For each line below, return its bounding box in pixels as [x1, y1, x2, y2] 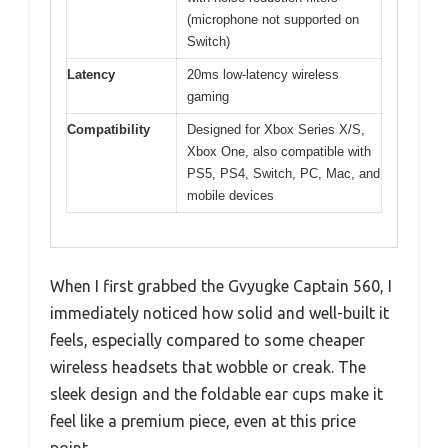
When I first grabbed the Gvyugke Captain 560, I [50, 277, 392, 296]
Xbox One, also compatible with [187, 143, 371, 159]
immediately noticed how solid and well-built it [50, 304, 389, 323]
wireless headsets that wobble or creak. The [50, 358, 366, 377]
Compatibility [67, 121, 150, 137]
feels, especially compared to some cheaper [50, 331, 365, 350]
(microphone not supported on [187, 11, 359, 27]
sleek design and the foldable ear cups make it [50, 385, 383, 404]
